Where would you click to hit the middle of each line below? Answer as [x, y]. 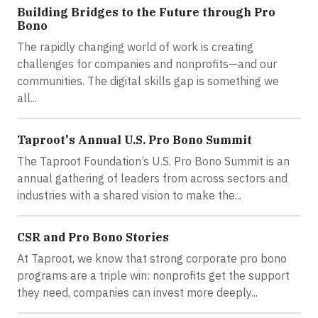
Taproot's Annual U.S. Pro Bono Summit [135, 139]
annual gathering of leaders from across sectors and [152, 178]
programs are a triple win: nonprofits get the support [153, 275]
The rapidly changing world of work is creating [135, 46]
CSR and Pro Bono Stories [93, 237]
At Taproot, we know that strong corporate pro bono [152, 258]
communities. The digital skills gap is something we [148, 81]
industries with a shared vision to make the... [129, 195]
